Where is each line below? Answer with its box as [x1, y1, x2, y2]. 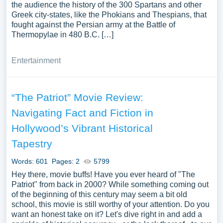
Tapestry [11, 138, 52, 149]
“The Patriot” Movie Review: [11, 92, 143, 103]
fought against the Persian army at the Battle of [11, 20, 175, 29]
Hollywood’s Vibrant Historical [11, 122, 153, 134]
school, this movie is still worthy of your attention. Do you [11, 200, 210, 209]
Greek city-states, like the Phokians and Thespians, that [11, 10, 207, 19]
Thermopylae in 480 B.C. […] [11, 30, 113, 39]
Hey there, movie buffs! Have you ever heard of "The [11, 170, 195, 179]
